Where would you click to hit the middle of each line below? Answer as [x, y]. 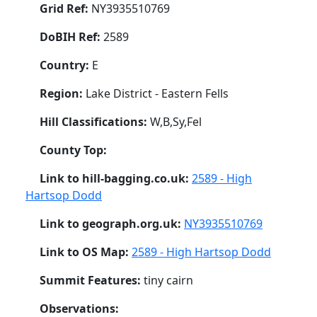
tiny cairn [168, 280]
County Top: [73, 150]
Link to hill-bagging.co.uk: [116, 178]
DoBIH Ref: [71, 36]
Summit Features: [92, 280]
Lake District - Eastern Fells [157, 93]
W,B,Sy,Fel [176, 121]
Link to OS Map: [86, 252]
